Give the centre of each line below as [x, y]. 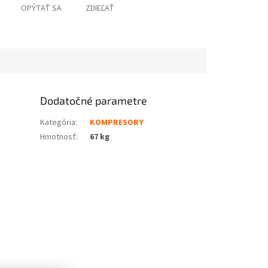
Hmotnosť [58, 137]
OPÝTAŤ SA [41, 9]
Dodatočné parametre [94, 101]
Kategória [58, 123]
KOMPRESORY [117, 123]
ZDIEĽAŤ [100, 9]
